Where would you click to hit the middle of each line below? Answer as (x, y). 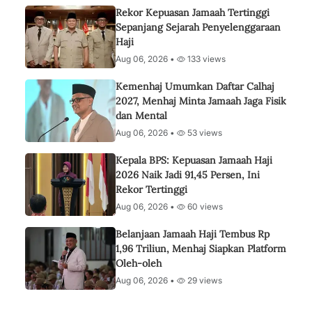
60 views (204, 206)
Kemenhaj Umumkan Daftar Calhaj (195, 86)
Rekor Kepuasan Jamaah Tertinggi (193, 13)
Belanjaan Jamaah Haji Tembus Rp (193, 234)
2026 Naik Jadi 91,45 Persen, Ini (188, 175)
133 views (205, 59)
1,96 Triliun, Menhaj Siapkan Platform (201, 249)
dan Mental (141, 116)
